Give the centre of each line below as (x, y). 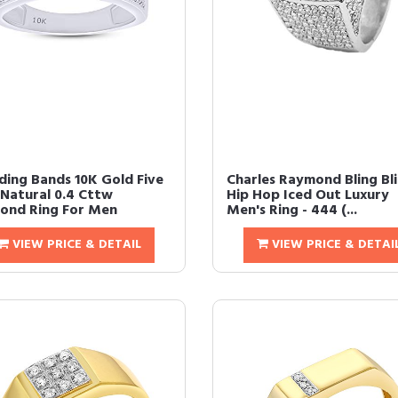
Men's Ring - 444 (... (292, 211)
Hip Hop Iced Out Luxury (308, 195)
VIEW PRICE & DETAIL (75, 245)
